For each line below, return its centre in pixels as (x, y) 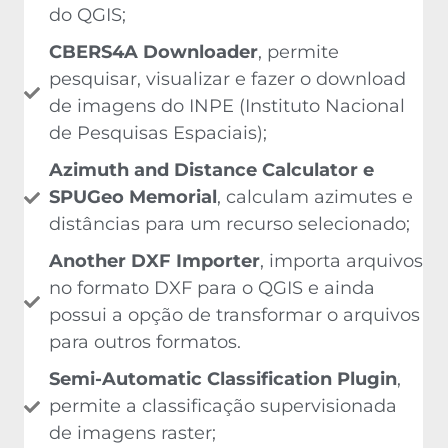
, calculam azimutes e (315, 193)
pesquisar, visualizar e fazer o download (227, 75)
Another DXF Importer (154, 257)
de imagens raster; (132, 429)
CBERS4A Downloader (153, 48)
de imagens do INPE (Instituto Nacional (227, 102)
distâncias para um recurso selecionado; (229, 220)
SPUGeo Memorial (133, 193)
